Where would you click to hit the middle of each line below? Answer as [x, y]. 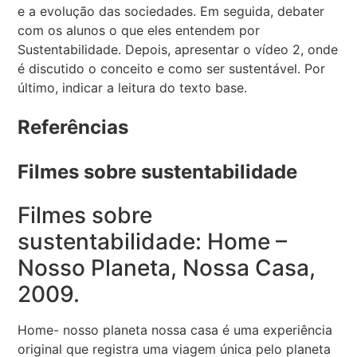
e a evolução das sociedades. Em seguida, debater [171, 12]
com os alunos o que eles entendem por [139, 31]
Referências [73, 127]
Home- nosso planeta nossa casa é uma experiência [175, 330]
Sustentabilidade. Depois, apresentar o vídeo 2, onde [178, 50]
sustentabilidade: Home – [153, 241]
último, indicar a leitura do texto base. [133, 88]
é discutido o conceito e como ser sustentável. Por [172, 69]
